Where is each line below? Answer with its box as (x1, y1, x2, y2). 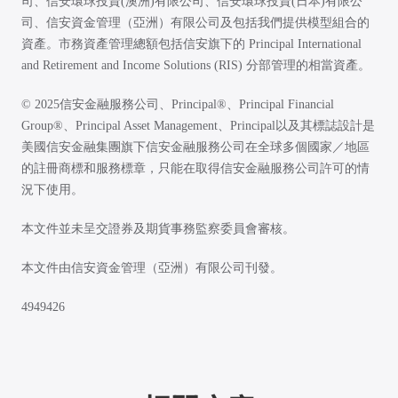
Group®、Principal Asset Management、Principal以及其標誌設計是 (21, 119, 375, 132)
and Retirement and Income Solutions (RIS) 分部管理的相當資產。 (21, 59, 370, 72)
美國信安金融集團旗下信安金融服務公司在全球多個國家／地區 (21, 140, 370, 154)
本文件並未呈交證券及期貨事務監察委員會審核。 (21, 222, 295, 235)
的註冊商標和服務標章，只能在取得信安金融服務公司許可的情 (21, 162, 370, 175)
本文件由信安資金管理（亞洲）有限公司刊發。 (21, 261, 283, 275)
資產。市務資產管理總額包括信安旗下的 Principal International (21, 37, 362, 51)
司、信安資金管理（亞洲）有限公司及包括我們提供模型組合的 (21, 16, 370, 29)
